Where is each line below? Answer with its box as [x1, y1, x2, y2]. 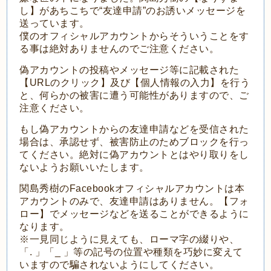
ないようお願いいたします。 [19, 162, 149, 172]
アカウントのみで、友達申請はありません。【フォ [19, 196, 249, 206]
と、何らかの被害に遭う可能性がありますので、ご [19, 90, 249, 100]
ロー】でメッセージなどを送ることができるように [19, 209, 249, 219]
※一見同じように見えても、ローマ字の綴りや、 [19, 234, 240, 244]
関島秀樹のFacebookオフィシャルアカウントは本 [19, 183, 245, 194]
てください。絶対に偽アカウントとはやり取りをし [19, 149, 249, 160]
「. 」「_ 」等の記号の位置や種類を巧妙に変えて [19, 247, 243, 257]
